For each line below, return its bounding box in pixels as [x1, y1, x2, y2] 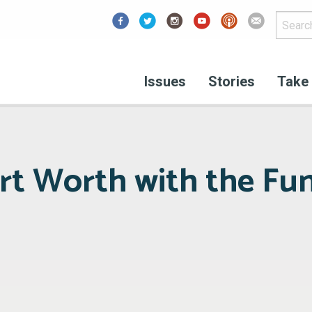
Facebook [111, 39, 185, 58]
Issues [144, 73, 186, 91]
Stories [208, 73, 255, 91]
